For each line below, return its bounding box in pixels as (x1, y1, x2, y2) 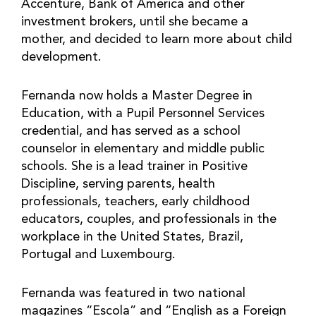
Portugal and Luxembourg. (21, 248, 179, 261)
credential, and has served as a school (21, 125, 241, 138)
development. (21, 51, 105, 63)
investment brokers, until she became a (21, 16, 248, 28)
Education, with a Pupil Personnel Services (21, 107, 265, 120)
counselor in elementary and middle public (21, 142, 265, 155)
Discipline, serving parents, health (21, 178, 215, 190)
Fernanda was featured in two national (21, 287, 245, 300)
